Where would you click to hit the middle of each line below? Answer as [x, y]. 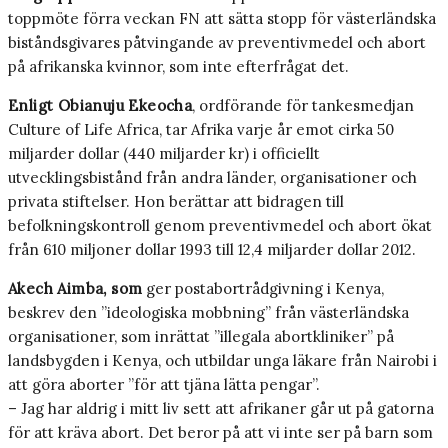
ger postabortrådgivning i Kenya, [263, 289]
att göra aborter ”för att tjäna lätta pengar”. [164, 385]
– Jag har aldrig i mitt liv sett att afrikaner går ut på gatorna [221, 409]
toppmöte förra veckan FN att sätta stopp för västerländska [222, 19]
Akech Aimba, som [75, 289]
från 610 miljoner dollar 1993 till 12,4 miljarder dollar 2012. [212, 250]
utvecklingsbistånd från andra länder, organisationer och [212, 178]
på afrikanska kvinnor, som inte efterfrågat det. [178, 67]
